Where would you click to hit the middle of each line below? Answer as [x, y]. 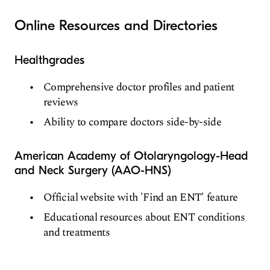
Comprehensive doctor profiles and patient [139, 87]
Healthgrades [49, 60]
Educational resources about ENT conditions [144, 218]
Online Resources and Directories [116, 26]
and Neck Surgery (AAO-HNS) [93, 171]
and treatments [77, 233]
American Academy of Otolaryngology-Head [131, 156]
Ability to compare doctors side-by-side [133, 122]
